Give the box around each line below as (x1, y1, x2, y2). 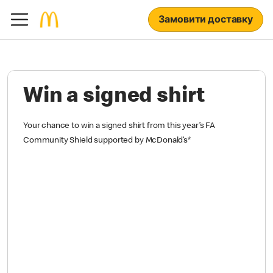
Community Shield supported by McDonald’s (23, 136, 188, 145)
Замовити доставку (158, 15, 253, 26)
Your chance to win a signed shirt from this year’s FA (23, 122, 216, 130)
